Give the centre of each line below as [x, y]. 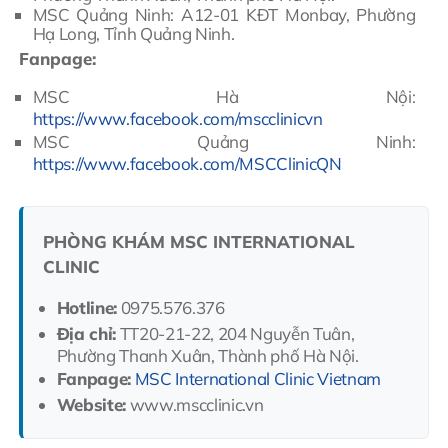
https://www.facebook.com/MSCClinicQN [187, 163]
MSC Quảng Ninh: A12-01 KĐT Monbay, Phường [224, 15]
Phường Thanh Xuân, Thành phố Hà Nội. [207, 356]
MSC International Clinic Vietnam [257, 379]
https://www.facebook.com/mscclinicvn [177, 118]
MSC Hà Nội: [224, 96]
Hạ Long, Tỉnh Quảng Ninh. [133, 34]
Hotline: [86, 308]
